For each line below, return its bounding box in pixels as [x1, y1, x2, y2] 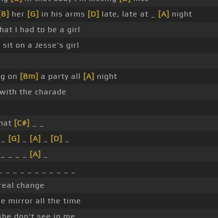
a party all [38, 72, 83, 81]
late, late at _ [99, 9, 158, 19]
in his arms [39, 9, 88, 19]
